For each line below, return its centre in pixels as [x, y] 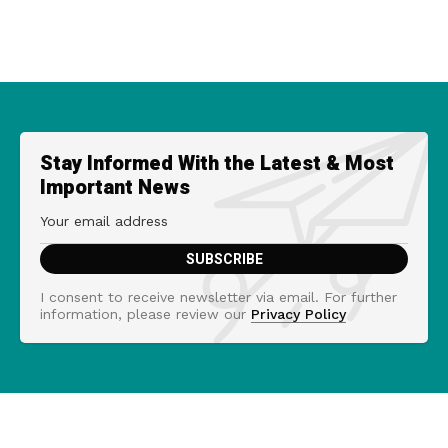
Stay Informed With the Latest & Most [217, 163]
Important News [115, 187]
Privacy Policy [298, 313]
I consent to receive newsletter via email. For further [218, 296]
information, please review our [145, 313]
